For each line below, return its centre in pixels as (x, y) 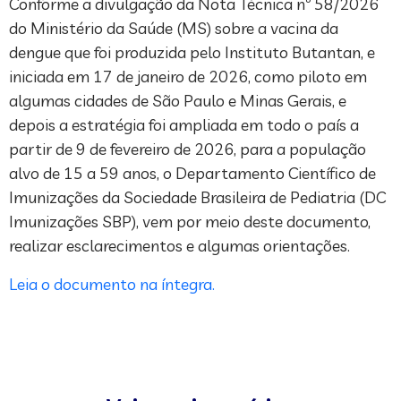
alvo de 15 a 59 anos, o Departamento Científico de (192, 173)
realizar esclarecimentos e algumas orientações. (179, 245)
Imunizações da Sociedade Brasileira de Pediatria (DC (197, 197)
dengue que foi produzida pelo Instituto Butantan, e (192, 52)
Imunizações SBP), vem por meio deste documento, (190, 221)
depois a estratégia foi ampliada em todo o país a (184, 124)
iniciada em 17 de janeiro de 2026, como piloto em (188, 76)
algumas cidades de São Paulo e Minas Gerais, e (178, 100)
